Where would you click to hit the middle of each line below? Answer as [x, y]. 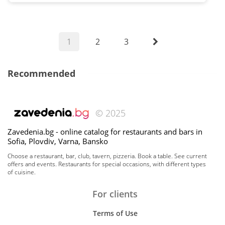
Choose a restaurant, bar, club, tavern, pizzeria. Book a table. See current [107, 156]
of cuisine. [22, 172]
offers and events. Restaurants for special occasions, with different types [107, 164]
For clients [115, 194]
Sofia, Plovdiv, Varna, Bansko [58, 141]
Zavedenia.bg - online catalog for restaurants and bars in [105, 132]
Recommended [41, 73]
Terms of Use [115, 213]
